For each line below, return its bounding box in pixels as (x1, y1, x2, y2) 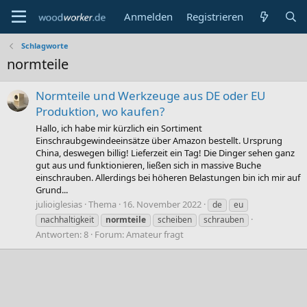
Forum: (95, 228, 126, 241)
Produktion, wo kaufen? (36, 103, 164, 120)
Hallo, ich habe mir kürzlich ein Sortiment (36, 121, 202, 134)
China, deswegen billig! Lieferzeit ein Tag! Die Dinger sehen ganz (36, 146, 295, 159)
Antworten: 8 (36, 228, 88, 241)
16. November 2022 (123, 197, 201, 210)
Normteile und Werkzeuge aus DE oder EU (36, 88, 265, 104)
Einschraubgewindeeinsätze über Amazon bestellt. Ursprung (36, 134, 282, 147)
